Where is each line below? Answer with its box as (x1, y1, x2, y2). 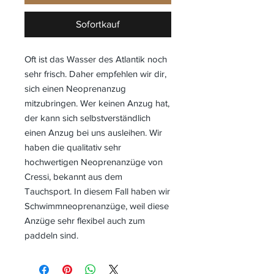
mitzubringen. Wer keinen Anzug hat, (24, 97, 169, 108)
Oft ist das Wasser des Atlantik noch (24, 53, 167, 64)
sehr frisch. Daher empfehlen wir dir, (24, 68, 166, 79)
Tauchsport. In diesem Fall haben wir (24, 185, 170, 196)
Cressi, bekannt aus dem (24, 171, 122, 182)
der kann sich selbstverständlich (24, 112, 150, 123)
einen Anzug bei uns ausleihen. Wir (24, 127, 162, 138)
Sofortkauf (76, 18, 120, 29)
